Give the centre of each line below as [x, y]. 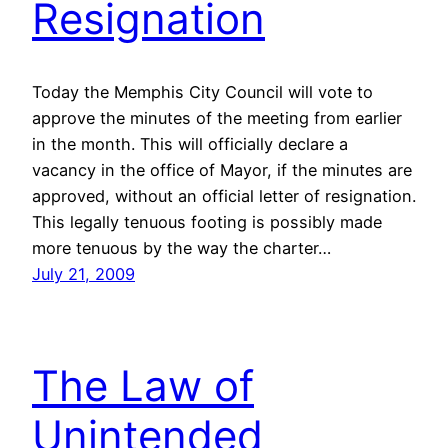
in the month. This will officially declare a [190, 143]
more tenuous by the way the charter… [181, 247]
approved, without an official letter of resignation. [224, 195]
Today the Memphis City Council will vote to [202, 91]
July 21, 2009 [83, 273]
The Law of [143, 386]
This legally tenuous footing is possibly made [207, 221]
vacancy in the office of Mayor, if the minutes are [222, 169]
